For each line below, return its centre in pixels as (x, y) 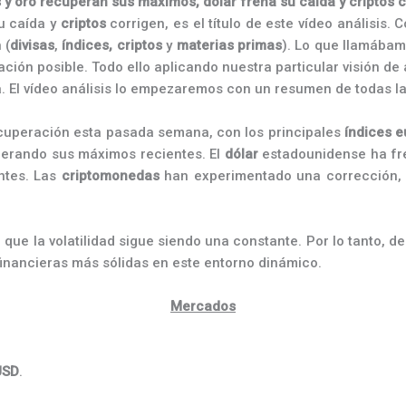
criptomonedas (110, 176)
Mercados (203, 306)
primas (259, 45)
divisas (33, 45)
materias (205, 45)
